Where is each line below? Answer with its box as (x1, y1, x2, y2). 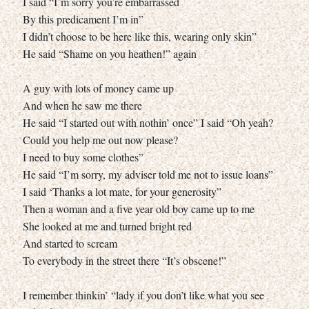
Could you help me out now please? (23, 132, 178, 147)
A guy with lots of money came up (23, 80, 174, 95)
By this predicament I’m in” (23, 11, 143, 26)
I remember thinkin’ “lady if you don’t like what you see (23, 287, 264, 302)
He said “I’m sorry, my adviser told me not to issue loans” (23, 166, 273, 181)
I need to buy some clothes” (23, 149, 143, 164)
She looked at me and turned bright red (23, 218, 192, 233)
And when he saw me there (23, 97, 142, 112)
